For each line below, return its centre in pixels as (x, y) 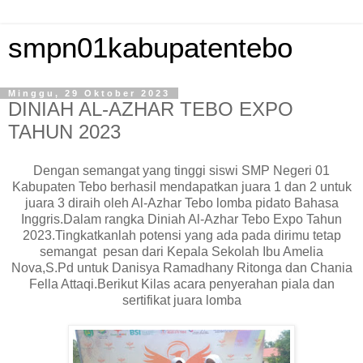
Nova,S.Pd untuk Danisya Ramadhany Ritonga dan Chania (181, 267)
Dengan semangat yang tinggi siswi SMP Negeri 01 (181, 170)
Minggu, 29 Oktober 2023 (89, 93)
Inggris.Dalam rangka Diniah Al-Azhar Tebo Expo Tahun (181, 219)
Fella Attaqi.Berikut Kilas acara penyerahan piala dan (181, 284)
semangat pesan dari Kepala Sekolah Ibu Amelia (181, 251)
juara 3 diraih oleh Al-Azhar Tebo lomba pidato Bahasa (181, 203)
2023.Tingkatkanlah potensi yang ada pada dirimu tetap (181, 235)
